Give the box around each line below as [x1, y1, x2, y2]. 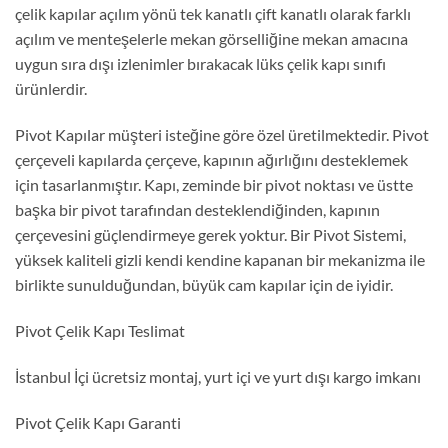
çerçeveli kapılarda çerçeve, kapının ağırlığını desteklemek [15, 150, 408, 170]
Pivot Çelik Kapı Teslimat [15, 321, 185, 340]
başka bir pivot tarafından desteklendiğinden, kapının [15, 200, 380, 220]
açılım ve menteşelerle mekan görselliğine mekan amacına [15, 29, 408, 49]
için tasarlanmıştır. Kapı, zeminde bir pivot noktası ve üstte [15, 175, 413, 195]
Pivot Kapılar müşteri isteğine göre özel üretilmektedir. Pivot [15, 125, 429, 145]
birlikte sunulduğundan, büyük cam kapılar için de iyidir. [15, 275, 393, 295]
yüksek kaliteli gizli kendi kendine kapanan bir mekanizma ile [15, 250, 425, 270]
